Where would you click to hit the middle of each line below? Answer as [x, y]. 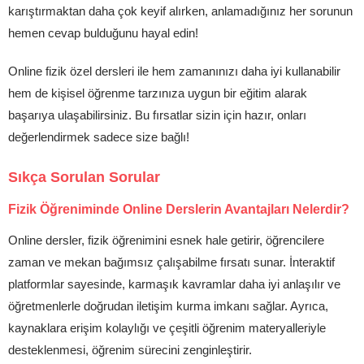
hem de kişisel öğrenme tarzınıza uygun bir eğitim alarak [158, 93]
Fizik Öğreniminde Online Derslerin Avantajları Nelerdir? [179, 209]
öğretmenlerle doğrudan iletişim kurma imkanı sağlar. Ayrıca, [168, 306]
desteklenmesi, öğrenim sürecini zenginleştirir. [130, 350]
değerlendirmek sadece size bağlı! [99, 137]
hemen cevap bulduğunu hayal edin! [103, 33]
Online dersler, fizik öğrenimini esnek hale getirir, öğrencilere [166, 240]
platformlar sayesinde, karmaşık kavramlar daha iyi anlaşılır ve [174, 284]
